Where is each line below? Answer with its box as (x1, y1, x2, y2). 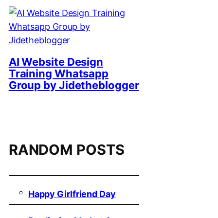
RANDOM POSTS (8, 141, 125, 158)
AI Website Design (8, 55, 104, 69)
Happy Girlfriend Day (28, 188, 116, 199)
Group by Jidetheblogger (8, 79, 139, 92)
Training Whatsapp (8, 67, 109, 80)
